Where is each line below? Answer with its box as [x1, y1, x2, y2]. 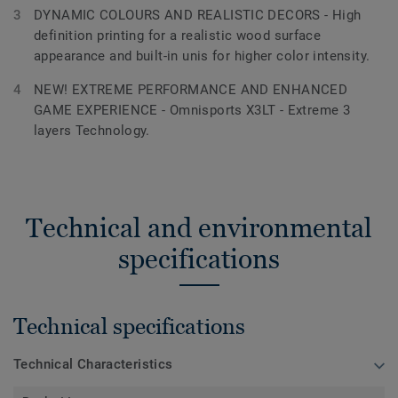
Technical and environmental [26, 211, 372, 243]
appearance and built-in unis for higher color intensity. [34, 47, 370, 64]
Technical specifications [13, 314, 245, 338]
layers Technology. [34, 122, 150, 139]
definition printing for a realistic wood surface [34, 27, 322, 44]
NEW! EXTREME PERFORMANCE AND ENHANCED [34, 81, 348, 98]
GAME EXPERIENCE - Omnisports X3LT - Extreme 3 [34, 101, 351, 118]
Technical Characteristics [13, 356, 173, 372]
